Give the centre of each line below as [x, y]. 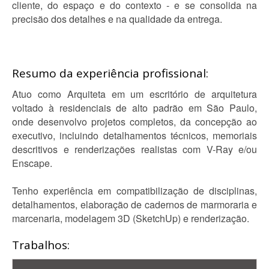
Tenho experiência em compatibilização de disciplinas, [134, 191]
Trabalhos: [41, 245]
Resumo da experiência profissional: [110, 73]
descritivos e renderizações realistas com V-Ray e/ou [134, 149]
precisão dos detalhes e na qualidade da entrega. [117, 19]
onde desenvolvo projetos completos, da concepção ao [134, 122]
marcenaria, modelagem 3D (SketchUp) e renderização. [131, 218]
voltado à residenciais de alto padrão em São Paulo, [134, 108]
